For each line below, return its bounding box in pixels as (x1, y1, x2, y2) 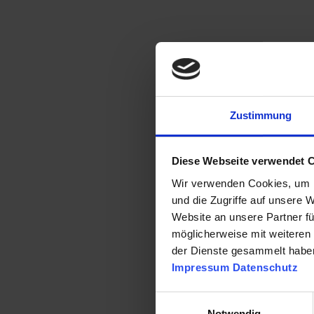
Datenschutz (232, 261, 298, 273)
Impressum (171, 261, 229, 273)
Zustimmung (229, 109, 292, 121)
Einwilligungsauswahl (155, 294, 253, 306)
